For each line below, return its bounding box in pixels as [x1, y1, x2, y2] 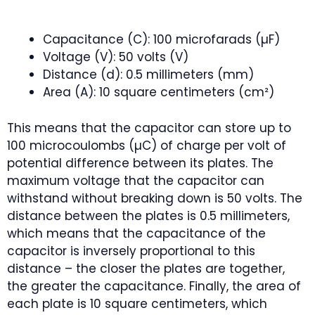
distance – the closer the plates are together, [7, 259, 285, 277]
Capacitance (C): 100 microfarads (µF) [43, 31, 280, 48]
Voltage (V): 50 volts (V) [43, 49, 188, 65]
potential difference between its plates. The [7, 154, 274, 172]
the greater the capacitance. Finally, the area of [7, 277, 301, 295]
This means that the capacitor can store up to [7, 119, 291, 136]
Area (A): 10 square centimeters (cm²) [43, 84, 274, 101]
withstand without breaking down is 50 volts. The [7, 189, 302, 207]
